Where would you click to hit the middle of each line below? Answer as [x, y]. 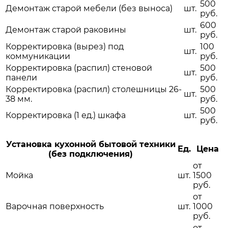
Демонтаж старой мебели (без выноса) [89, 9]
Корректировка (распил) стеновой [79, 68]
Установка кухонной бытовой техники [91, 145]
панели [21, 78]
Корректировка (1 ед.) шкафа [66, 116]
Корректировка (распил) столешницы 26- [94, 90]
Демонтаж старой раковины [66, 30]
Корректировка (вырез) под [65, 47]
